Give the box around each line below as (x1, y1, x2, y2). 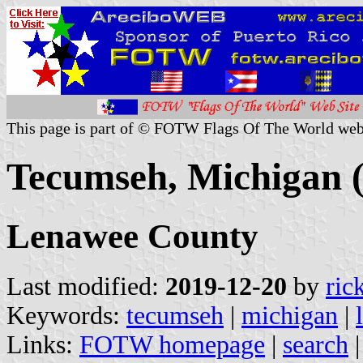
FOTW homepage (79, 330, 265, 359)
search (283, 330, 348, 359)
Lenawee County (6, 216, 258, 255)
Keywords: (6, 301, 126, 330)
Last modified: (6, 271, 165, 301)
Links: (6, 330, 79, 359)
